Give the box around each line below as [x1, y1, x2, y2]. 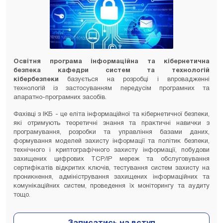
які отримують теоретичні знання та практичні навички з [13, 120, 210, 126]
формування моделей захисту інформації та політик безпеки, [13, 138, 210, 144]
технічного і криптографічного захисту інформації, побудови [13, 147, 210, 153]
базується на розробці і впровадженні [67, 76, 210, 83]
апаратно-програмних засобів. [13, 94, 107, 101]
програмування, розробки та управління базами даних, [13, 129, 210, 135]
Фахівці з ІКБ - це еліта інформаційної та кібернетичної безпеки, [13, 111, 210, 117]
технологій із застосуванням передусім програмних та [13, 85, 210, 92]
